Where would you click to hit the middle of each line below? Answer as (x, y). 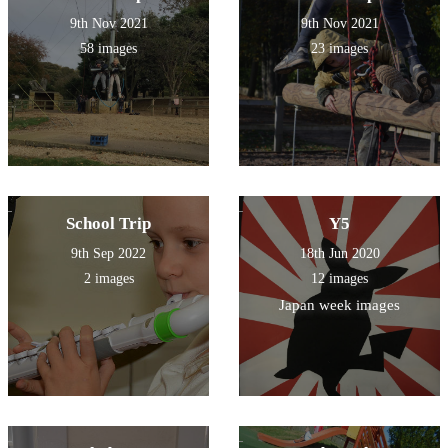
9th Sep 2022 (108, 253)
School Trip (108, 223)
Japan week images (339, 304)
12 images (339, 278)
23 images (339, 48)
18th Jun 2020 (339, 253)
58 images (108, 48)
